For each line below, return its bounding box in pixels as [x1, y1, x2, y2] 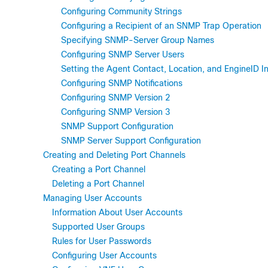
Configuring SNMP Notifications [61, 78, 182, 88]
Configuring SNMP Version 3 [61, 107, 170, 117]
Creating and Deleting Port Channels [43, 150, 185, 160]
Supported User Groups [52, 222, 145, 232]
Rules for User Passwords [52, 236, 151, 246]
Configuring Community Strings [61, 7, 182, 16]
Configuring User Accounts [52, 251, 157, 260]
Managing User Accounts [43, 193, 142, 203]
